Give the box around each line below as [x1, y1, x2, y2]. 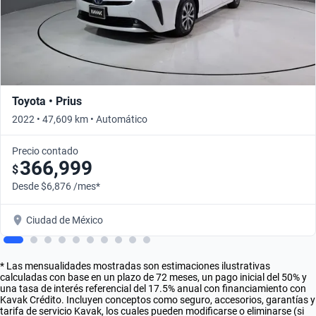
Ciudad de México [26, 214, 103, 226]
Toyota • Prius [12, 94, 82, 108]
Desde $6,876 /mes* [12, 180, 100, 192]
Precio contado [12, 145, 78, 157]
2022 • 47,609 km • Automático [12, 113, 147, 125]
